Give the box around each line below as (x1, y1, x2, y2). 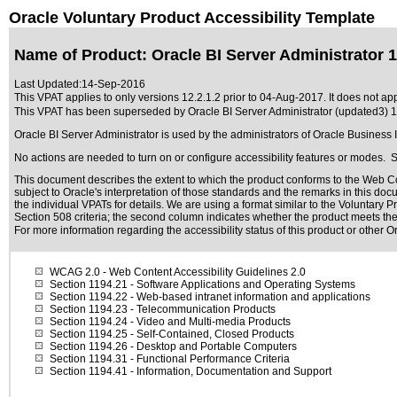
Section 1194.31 (50, 353, 128, 365)
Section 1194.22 (50, 291, 128, 303)
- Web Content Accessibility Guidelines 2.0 (100, 266, 306, 278)
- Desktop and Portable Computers (128, 340, 297, 353)
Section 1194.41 (50, 365, 128, 378)
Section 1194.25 (50, 328, 128, 340)
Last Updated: (14, 78, 82, 90)
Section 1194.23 (50, 303, 128, 315)
